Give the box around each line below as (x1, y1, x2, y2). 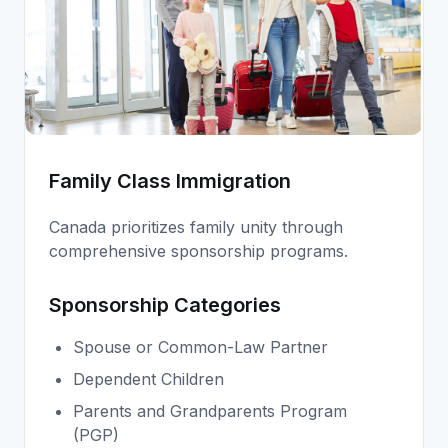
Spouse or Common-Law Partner (73, 336, 328, 357)
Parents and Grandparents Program (73, 400, 347, 421)
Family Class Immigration (49, 168, 291, 193)
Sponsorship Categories (49, 292, 281, 317)
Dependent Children (73, 368, 224, 389)
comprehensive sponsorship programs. (49, 240, 348, 261)
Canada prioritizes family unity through (49, 216, 343, 237)
